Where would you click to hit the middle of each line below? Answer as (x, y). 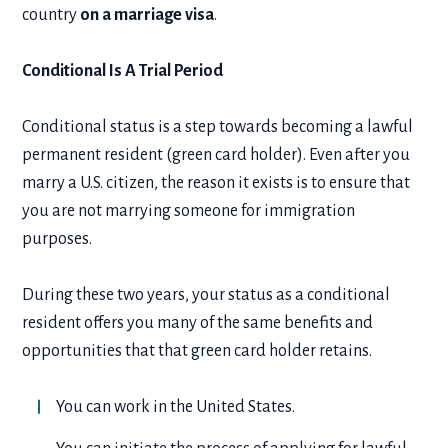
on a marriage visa (146, 14)
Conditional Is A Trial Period (123, 70)
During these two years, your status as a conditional (206, 294)
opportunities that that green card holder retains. (199, 350)
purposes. (57, 238)
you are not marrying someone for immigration (189, 210)
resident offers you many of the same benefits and (198, 322)
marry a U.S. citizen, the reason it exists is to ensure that (216, 182)
